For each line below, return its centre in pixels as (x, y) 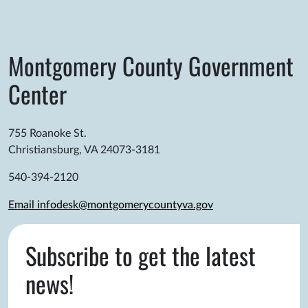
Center (37, 94)
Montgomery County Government (151, 66)
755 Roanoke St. (47, 134)
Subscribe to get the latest (141, 256)
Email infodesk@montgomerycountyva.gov (111, 205)
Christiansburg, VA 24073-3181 (84, 150)
